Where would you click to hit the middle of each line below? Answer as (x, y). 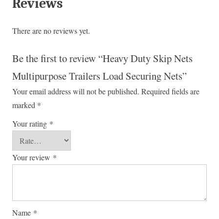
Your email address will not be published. (76, 91)
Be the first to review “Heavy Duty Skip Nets (102, 58)
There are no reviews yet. (51, 30)
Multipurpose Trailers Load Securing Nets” (99, 76)
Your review (33, 157)
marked (25, 105)
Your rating (31, 123)
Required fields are (170, 91)
